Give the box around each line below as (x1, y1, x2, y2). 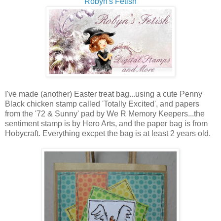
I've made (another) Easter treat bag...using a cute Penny (5, 90, 202, 99)
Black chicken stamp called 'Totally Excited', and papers (5, 100, 199, 109)
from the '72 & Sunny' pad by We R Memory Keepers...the (5, 110, 205, 118)
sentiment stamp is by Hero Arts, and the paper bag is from (5, 119, 208, 128)
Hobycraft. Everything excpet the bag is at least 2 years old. (5, 129, 211, 138)
